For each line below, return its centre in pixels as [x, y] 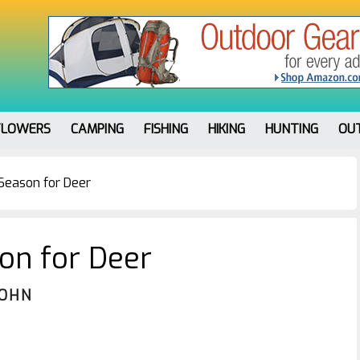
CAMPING [97, 129]
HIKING [227, 129]
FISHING [166, 129]
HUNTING [292, 129]
